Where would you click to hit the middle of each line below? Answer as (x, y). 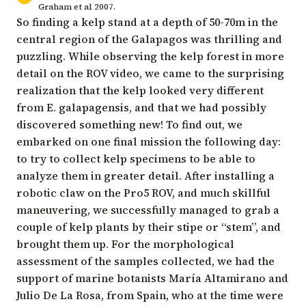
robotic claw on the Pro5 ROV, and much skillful (143, 192)
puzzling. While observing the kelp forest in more (150, 56)
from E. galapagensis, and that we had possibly (141, 107)
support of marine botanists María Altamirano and (152, 278)
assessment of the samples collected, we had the (145, 261)
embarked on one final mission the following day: (149, 141)
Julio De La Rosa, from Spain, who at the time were (150, 295)
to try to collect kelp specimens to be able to (136, 158)
